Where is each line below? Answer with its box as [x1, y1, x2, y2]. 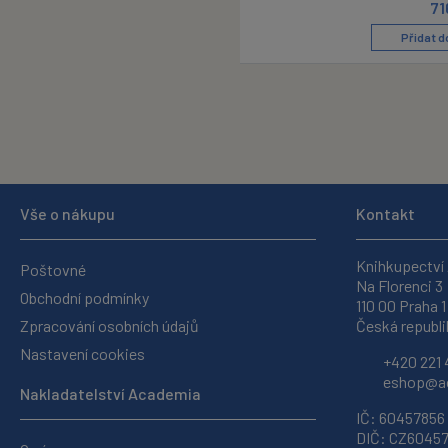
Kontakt [356, 204, 415, 223]
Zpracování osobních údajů [20, 316, 199, 335]
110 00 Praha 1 [356, 296, 446, 315]
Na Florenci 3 [356, 276, 443, 295]
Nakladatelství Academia [20, 384, 201, 403]
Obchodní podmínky [20, 288, 149, 307]
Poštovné [20, 260, 86, 279]
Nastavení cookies [20, 344, 145, 363]
